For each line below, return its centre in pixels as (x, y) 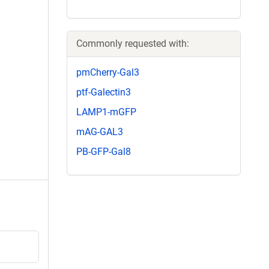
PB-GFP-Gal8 (104, 152)
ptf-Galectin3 (104, 92)
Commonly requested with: (133, 43)
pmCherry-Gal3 (108, 72)
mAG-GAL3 (100, 132)
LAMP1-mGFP (106, 112)
